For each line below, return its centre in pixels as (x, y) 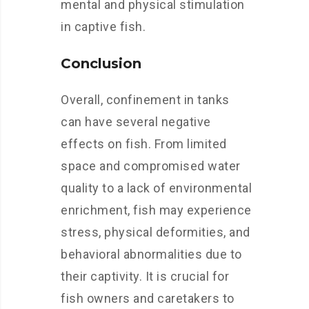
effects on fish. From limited (144, 144)
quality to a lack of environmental (156, 188)
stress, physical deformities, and (156, 232)
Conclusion (101, 63)
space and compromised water (151, 166)
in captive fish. (103, 27)
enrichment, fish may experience (156, 210)
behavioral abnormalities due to (151, 254)
